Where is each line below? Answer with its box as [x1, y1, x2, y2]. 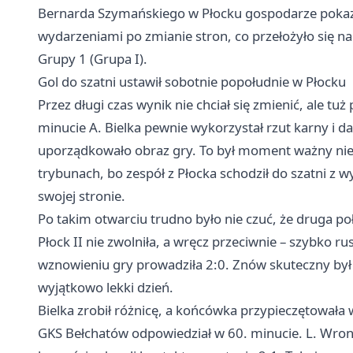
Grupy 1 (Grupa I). [38, 50, 147, 69]
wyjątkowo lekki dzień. [38, 278, 173, 297]
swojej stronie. [38, 187, 125, 206]
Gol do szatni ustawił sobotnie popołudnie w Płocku [38, 72, 346, 91]
